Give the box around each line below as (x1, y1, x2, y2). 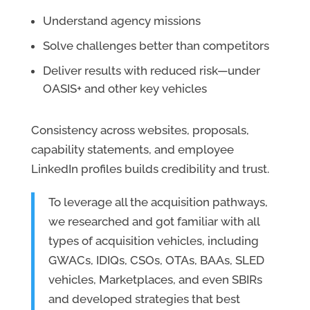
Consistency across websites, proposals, (30, 123, 249, 138)
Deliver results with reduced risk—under (42, 64, 260, 78)
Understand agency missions (42, 14, 201, 28)
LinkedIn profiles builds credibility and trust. (30, 162, 269, 176)
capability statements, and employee (30, 143, 234, 157)
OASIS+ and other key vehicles (42, 82, 207, 96)
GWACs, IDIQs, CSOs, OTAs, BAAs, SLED (48, 253, 264, 268)
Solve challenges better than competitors (42, 39, 269, 53)
